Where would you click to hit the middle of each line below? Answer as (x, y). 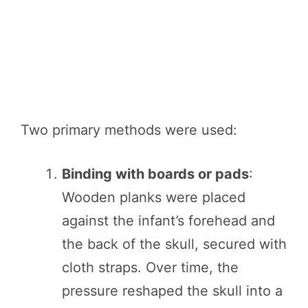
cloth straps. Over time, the (150, 267)
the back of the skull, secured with (174, 244)
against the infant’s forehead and (168, 221)
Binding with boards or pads (155, 174)
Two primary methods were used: (129, 130)
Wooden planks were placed (154, 197)
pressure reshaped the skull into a (172, 291)
